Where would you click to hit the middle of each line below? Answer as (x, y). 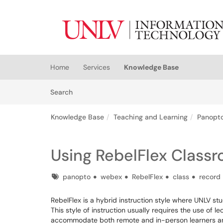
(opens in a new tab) (92, 54)
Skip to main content (37, 8)
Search (61, 92)
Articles (85, 92)
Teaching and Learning (151, 117)
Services (97, 67)
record (210, 177)
